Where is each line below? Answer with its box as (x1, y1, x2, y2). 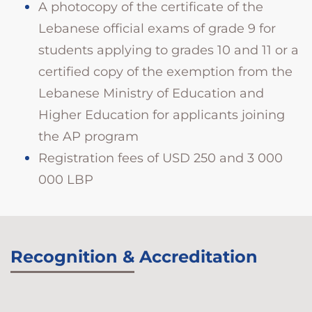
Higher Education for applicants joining (38, 107, 285, 123)
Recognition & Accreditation (10, 246, 258, 267)
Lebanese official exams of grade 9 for (38, 20, 276, 36)
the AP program (38, 128, 139, 144)
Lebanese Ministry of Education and (38, 85, 264, 101)
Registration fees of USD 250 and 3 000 (38, 150, 283, 166)
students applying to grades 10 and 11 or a (38, 42, 299, 58)
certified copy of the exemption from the (38, 63, 292, 79)
